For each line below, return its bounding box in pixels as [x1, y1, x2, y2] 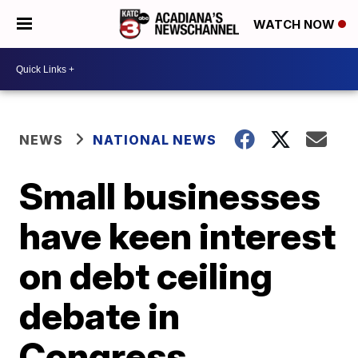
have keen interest [19, 213, 336, 258]
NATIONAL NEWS [93, 132, 217, 148]
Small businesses [19, 173, 321, 218]
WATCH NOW [253, 17, 338, 33]
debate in [19, 293, 181, 338]
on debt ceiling [19, 253, 273, 298]
